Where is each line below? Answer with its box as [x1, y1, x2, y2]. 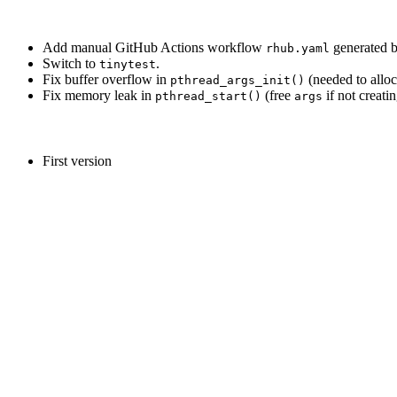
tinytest [99, 58, 156, 72]
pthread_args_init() [170, 74, 305, 88]
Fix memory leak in [43, 88, 155, 104]
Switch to [43, 56, 99, 72]
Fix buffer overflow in [43, 72, 170, 88]
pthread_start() [155, 90, 261, 104]
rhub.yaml [266, 42, 330, 56]
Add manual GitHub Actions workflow [43, 40, 266, 56]
